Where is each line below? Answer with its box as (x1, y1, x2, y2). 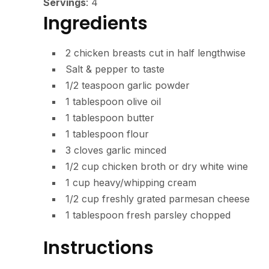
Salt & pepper (65, 63, 128, 76)
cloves (74, 144, 103, 157)
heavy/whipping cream (93, 177, 196, 189)
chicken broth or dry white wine (102, 160, 248, 173)
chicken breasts (74, 47, 146, 59)
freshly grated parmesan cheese (102, 193, 250, 205)
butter (127, 112, 154, 124)
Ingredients (43, 11, 148, 37)
